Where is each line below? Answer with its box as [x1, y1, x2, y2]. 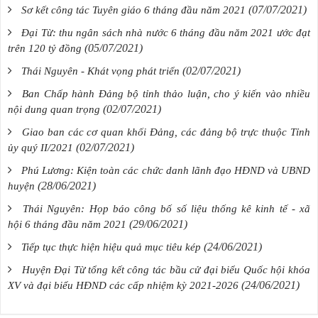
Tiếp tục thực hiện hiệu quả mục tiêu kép [21, 241, 201, 253]
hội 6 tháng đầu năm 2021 [8, 218, 126, 230]
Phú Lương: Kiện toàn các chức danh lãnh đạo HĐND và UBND [21, 164, 311, 176]
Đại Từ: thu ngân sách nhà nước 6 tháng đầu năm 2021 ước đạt [21, 26, 311, 38]
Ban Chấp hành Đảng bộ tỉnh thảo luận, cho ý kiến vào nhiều [22, 87, 311, 99]
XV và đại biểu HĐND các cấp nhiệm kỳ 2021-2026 [8, 279, 238, 291]
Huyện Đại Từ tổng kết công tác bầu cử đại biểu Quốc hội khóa [21, 263, 311, 275]
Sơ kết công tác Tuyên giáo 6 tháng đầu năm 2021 [21, 4, 246, 16]
